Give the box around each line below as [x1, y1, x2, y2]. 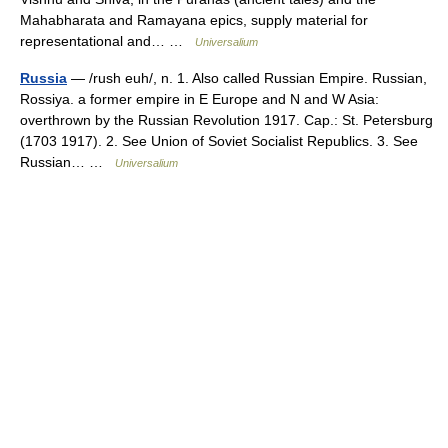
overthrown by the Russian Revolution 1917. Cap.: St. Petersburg [20, 112, 433, 128]
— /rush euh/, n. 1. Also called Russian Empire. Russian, [67, 70, 427, 86]
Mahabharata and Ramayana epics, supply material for [20, 12, 368, 28]
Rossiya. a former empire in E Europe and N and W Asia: [20, 91, 379, 107]
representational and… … [20, 33, 195, 49]
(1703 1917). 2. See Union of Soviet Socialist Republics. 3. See [20, 133, 418, 149]
